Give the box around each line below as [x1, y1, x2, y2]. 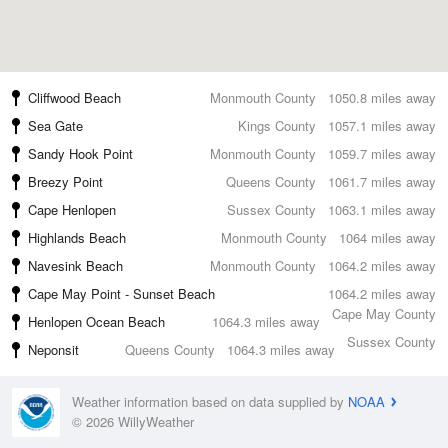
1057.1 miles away [328, 116, 436, 135]
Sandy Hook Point [28, 144, 133, 163]
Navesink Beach [28, 256, 123, 275]
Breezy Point [28, 172, 103, 191]
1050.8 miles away [328, 88, 436, 107]
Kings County [238, 116, 316, 135]
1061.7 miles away [328, 172, 436, 191]
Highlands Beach [28, 228, 126, 247]
